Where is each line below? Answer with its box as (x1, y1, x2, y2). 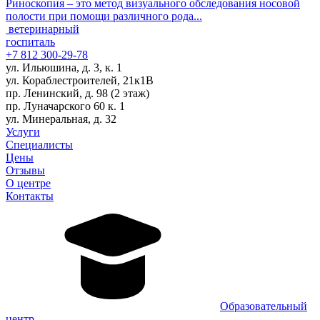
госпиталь (6, 36, 55, 49)
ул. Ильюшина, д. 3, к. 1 (6, 61, 122, 74)
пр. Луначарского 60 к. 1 (6, 100, 125, 113)
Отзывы (6, 164, 45, 177)
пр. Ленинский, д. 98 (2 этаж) (6, 87, 149, 100)
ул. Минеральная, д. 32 (6, 113, 116, 126)
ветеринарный (9, 23, 79, 36)
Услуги (6, 126, 40, 139)
